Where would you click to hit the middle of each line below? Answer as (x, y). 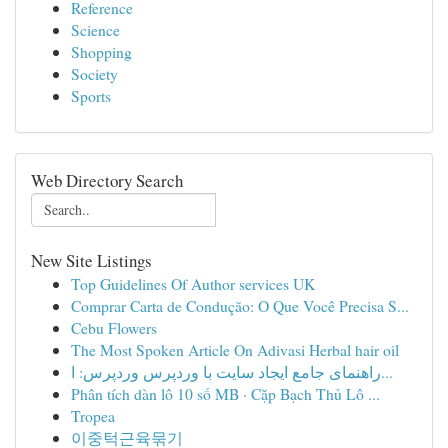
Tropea (93, 415)
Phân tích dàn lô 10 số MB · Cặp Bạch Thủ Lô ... (225, 393)
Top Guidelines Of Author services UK (193, 283)
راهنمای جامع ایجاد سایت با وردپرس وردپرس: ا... (387, 371)
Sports (91, 95)
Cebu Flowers (114, 327)
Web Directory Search (107, 180)
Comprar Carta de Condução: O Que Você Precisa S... (240, 305)
